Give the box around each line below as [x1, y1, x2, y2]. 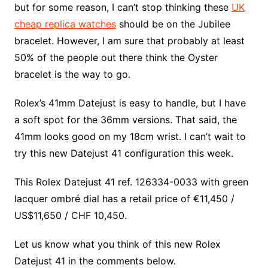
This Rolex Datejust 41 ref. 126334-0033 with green [14, 176, 248, 188]
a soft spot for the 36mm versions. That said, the [14, 114, 237, 126]
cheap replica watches [14, 18, 116, 31]
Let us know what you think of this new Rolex [14, 238, 221, 251]
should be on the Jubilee [115, 18, 230, 31]
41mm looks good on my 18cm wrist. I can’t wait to [14, 130, 246, 143]
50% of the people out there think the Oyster [14, 51, 218, 64]
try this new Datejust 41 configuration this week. [14, 147, 233, 160]
